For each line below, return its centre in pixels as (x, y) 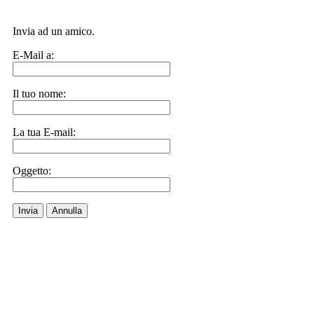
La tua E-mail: (44, 132)
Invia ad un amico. (54, 31)
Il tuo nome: (39, 94)
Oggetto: (32, 171)
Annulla (67, 211)
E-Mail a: (33, 55)
